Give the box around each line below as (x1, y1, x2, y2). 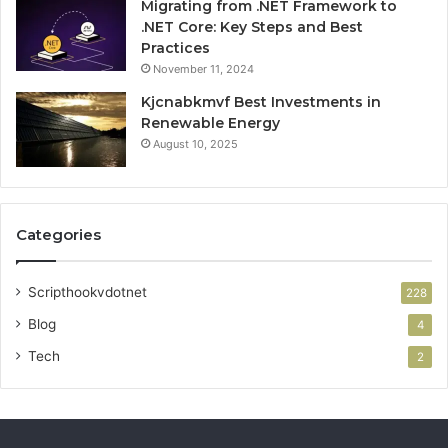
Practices (141, 38, 210, 57)
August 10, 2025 (153, 136, 238, 151)
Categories (16, 224, 101, 244)
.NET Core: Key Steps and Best (141, 17, 363, 36)
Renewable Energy (141, 113, 280, 132)
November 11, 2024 (153, 61, 254, 76)
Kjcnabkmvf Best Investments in (141, 92, 381, 111)
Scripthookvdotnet (28, 283, 147, 300)
